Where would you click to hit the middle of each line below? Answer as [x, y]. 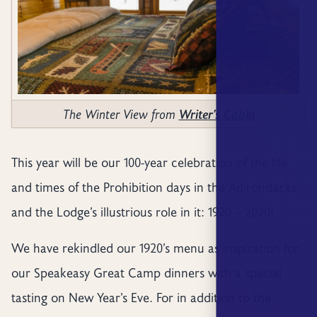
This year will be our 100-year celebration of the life [149, 162]
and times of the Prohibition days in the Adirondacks [154, 187]
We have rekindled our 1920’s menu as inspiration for [155, 248]
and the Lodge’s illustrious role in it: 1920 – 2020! [144, 212]
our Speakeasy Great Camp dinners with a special [146, 273]
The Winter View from [121, 114]
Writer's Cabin [217, 114]
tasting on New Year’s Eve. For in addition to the [141, 298]
